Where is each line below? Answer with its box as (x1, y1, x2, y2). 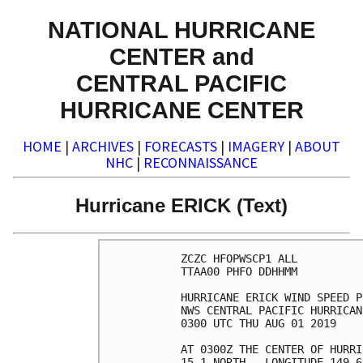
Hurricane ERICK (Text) (75, 194, 288, 216)
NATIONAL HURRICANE (48, 15, 315, 43)
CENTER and (109, 42, 254, 70)
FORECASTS (144, 137, 217, 156)
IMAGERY (228, 137, 284, 156)
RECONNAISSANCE (143, 153, 258, 173)
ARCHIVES (72, 137, 134, 156)
